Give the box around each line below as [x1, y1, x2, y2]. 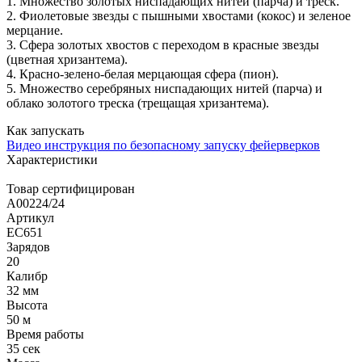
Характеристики [6, 152, 98, 166]
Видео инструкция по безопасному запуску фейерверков [6, 137, 320, 152]
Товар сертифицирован [6, 181, 135, 196]
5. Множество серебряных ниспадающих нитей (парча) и [6, 81, 322, 95]
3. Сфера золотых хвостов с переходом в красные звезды [6, 37, 319, 52]
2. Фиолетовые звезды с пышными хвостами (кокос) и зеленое [6, 8, 351, 23]
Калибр [6, 268, 48, 283]
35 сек [6, 341, 40, 356]
